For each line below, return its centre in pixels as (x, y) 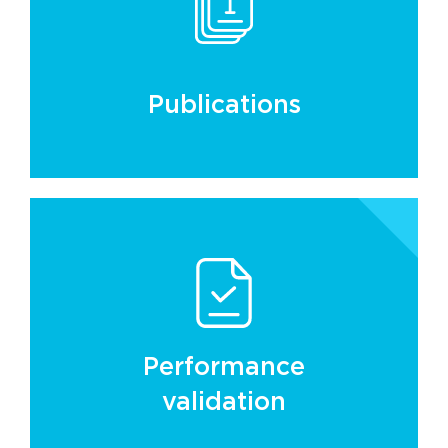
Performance (224, 368)
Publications (224, 106)
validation (224, 403)
